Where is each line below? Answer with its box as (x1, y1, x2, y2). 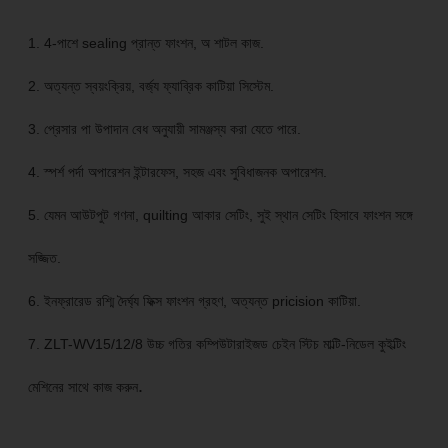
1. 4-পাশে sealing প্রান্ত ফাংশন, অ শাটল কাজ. (27, 35, 264, 52)
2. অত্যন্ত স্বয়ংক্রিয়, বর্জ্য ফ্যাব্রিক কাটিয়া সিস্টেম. (27, 78, 274, 95)
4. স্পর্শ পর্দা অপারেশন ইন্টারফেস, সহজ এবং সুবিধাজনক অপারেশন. (27, 164, 327, 181)
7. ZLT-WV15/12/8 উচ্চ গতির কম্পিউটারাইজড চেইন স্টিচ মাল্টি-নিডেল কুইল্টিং (27, 336, 406, 353)
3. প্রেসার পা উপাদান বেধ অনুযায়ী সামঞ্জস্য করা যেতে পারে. (27, 121, 301, 138)
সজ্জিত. (27, 250, 61, 267)
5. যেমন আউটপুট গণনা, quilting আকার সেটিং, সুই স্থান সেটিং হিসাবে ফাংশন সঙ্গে (27, 207, 413, 224)
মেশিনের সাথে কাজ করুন (27, 379, 138, 396)
